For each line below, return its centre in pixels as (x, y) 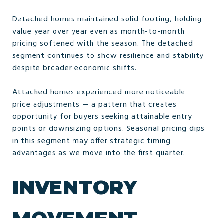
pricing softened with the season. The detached (103, 44)
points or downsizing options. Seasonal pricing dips (109, 129)
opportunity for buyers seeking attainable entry (102, 117)
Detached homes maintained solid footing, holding (107, 19)
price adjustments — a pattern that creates (94, 104)
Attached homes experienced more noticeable (99, 92)
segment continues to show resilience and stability (108, 56)
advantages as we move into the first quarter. (99, 153)
